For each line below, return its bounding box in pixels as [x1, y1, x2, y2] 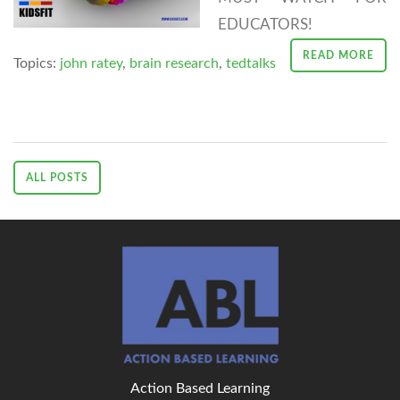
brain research [129, 55, 219, 71]
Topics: [13, 55, 60, 71]
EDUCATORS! [218, 16, 312, 32]
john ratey [60, 55, 122, 71]
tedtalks [226, 55, 276, 71]
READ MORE [303, 49, 374, 61]
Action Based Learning [130, 381, 270, 396]
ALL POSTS [26, 171, 88, 183]
